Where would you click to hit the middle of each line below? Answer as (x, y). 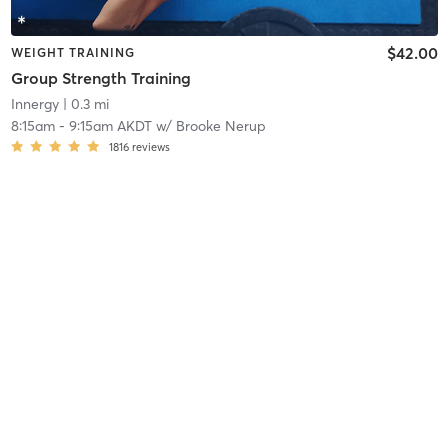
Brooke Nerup (220, 126)
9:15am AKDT (110, 126)
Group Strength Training (100, 78)
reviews (150, 147)
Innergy (34, 104)
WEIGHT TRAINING (72, 52)
